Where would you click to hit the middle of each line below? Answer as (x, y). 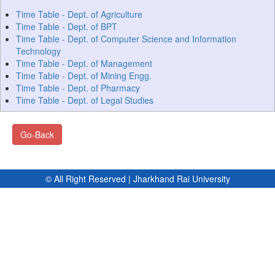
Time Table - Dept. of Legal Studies (85, 100)
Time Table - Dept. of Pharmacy (78, 88)
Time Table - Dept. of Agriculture (79, 14)
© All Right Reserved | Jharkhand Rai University (137, 179)
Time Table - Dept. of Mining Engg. (84, 76)
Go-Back (37, 134)
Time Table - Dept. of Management (84, 63)
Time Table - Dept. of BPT (67, 26)
